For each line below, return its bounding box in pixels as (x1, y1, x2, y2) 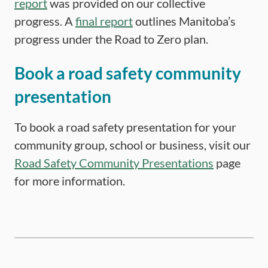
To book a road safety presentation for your (14, 120, 236, 134)
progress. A (14, 14, 75, 28)
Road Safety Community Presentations (14, 156, 214, 170)
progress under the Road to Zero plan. (14, 32, 208, 46)
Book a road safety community (14, 63, 241, 83)
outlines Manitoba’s (133, 14, 236, 28)
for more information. (14, 173, 125, 188)
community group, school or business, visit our (14, 138, 251, 152)
